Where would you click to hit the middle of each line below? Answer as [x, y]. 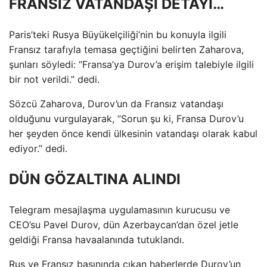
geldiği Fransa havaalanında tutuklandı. [97, 239]
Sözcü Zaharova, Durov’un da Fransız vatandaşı [116, 103]
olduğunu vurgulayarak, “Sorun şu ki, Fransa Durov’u [126, 118]
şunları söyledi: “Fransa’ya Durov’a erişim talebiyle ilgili [131, 64]
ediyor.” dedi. [38, 148]
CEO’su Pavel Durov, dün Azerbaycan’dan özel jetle [124, 224]
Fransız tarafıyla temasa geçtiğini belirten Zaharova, [126, 49]
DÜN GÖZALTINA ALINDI [95, 179]
